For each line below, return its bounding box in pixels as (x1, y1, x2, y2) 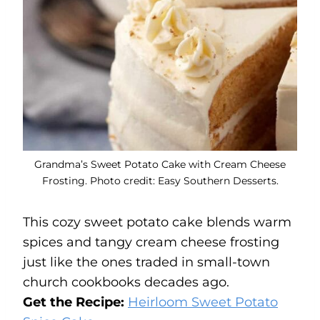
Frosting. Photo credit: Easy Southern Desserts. (41, 174, 279, 187)
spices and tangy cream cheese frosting (23, 234, 279, 250)
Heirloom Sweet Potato (128, 294, 278, 310)
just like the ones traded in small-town (23, 254, 270, 270)
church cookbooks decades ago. (23, 274, 229, 290)
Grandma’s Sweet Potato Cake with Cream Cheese (34, 157, 286, 171)
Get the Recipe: (23, 294, 128, 310)
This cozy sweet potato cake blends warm (23, 214, 291, 230)
